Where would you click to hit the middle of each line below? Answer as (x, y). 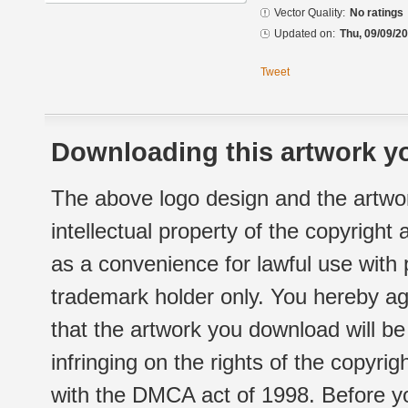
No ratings (377, 13)
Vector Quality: (310, 13)
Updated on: (305, 34)
